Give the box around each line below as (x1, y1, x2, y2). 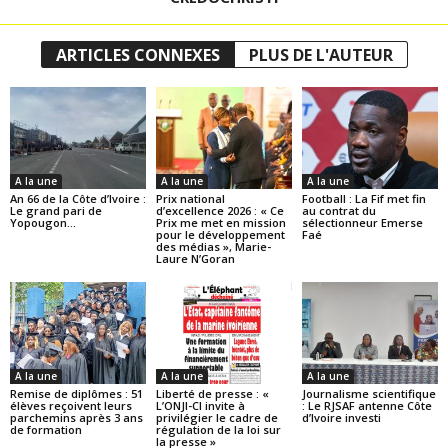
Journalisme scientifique (301, 385, 436, 401)
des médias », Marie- (155, 239, 271, 254)
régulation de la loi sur (155, 421, 281, 437)
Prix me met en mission (155, 215, 286, 230)
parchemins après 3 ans (10, 409, 143, 425)
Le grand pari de (10, 203, 102, 218)
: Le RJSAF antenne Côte (301, 397, 432, 413)
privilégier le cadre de (155, 409, 278, 425)
